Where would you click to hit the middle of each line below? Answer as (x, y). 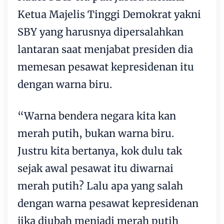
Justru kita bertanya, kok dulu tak (100, 150)
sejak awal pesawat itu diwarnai (95, 168)
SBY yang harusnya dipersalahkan (100, 31)
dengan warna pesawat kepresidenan (108, 203)
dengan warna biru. (65, 84)
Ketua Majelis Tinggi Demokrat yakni (109, 14)
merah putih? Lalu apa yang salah (100, 185)
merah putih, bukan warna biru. (96, 133)
